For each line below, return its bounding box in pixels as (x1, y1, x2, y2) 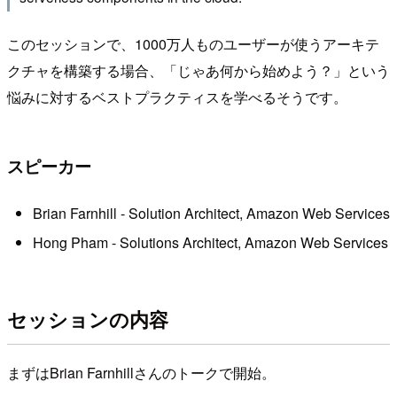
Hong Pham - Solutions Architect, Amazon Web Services (32, 232, 388, 253)
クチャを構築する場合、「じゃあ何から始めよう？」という (7, 60, 390, 82)
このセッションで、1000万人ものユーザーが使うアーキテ (7, 34, 379, 55)
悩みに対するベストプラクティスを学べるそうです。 (7, 87, 347, 108)
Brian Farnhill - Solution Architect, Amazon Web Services (32, 203, 390, 224)
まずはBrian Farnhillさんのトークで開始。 (7, 362, 276, 384)
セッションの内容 (7, 304, 168, 333)
